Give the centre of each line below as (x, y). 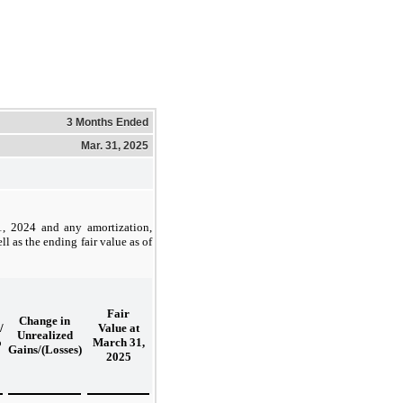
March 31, (118, 342)
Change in (45, 320)
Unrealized (45, 335)
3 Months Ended (107, 122)
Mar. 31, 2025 (115, 145)
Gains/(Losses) (45, 349)
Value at (118, 327)
